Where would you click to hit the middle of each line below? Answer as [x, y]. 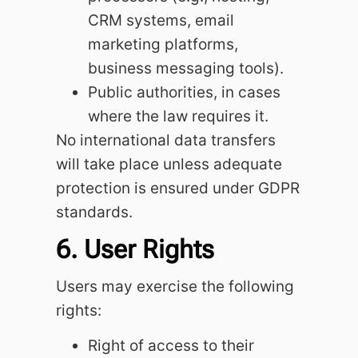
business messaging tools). [186, 69]
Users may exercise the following [175, 286]
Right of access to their [171, 346]
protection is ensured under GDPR [178, 189]
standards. [94, 213]
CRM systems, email [161, 21]
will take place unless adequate [169, 165]
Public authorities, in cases [184, 93]
